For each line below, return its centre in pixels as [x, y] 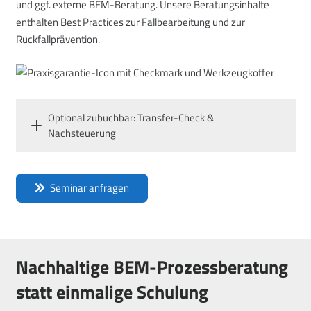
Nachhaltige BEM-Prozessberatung [152, 267]
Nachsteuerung [82, 133]
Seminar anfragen [90, 187]
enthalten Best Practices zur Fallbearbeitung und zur [130, 22]
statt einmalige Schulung [112, 292]
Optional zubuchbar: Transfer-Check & [131, 117]
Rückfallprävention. [58, 40]
